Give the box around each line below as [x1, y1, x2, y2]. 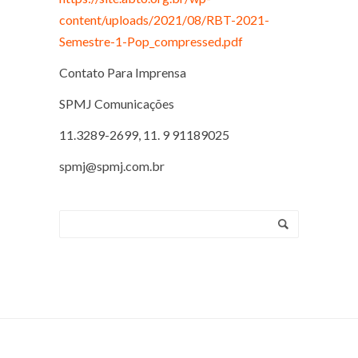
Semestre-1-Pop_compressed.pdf [59, 34, 243, 49]
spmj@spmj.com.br [59, 158, 165, 173]
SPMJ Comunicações [59, 96, 174, 111]
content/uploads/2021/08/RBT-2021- [59, 12, 269, 27]
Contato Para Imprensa [59, 65, 186, 80]
